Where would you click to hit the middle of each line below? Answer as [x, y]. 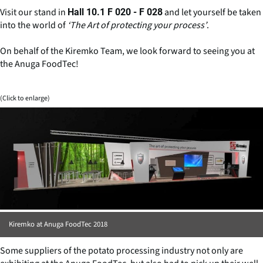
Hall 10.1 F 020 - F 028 [115, 12]
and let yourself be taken [212, 12]
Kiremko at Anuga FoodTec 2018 [58, 225]
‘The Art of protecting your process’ [137, 25]
